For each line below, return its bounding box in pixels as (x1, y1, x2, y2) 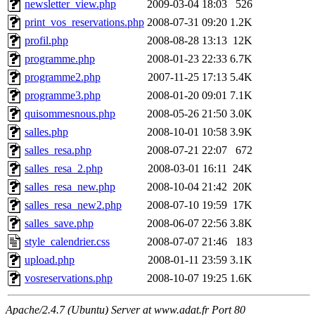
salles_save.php (25, 217, 94, 230)
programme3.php (25, 89, 101, 102)
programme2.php (25, 71, 101, 84)
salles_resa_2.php (25, 162, 103, 175)
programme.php (25, 53, 95, 65)
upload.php (25, 254, 75, 266)
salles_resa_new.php (25, 181, 115, 193)
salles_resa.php (25, 144, 91, 157)
